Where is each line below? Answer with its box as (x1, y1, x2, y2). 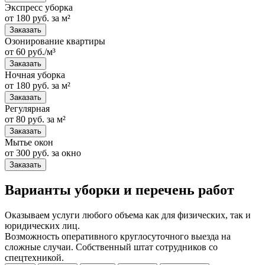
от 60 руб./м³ (5, 46, 56, 57)
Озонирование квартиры (5, 35, 105, 46)
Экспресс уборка (5, 2, 73, 12)
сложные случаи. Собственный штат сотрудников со (5, 242, 218, 253)
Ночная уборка (5, 69, 65, 80)
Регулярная (5, 103, 50, 114)
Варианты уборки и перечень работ (5, 182, 234, 198)
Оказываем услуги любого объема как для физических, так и (5, 210, 251, 221)
